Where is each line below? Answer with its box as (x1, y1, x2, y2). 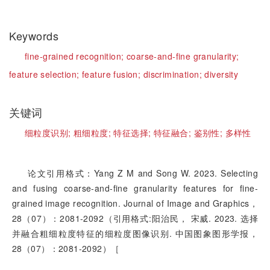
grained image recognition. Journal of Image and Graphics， (12, 197, 258, 209)
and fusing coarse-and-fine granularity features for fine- (12, 182, 258, 194)
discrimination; (143, 68, 205, 80)
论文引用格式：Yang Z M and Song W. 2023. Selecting (28, 167, 258, 179)
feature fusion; (81, 68, 143, 80)
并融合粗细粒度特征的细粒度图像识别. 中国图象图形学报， (12, 227, 258, 239)
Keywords (9, 28, 62, 43)
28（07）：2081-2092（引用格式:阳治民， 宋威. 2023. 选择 (12, 212, 258, 224)
